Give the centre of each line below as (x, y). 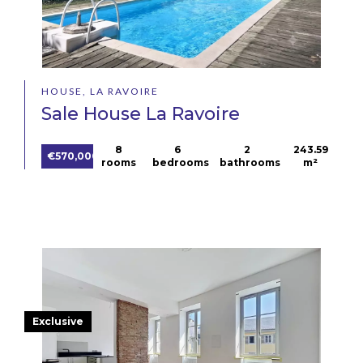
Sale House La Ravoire (141, 114)
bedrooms (180, 163)
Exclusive (58, 321)
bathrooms (250, 163)
